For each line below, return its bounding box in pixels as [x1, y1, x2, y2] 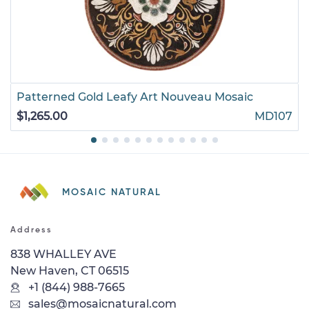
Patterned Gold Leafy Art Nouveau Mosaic [17, 90, 253, 103]
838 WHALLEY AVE [10, 247, 117, 261]
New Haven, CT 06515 [10, 263, 129, 277]
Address [10, 226, 52, 235]
